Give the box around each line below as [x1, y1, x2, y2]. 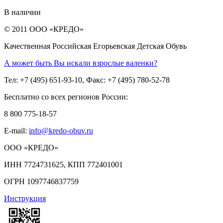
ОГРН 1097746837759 [4, 177, 79, 186]
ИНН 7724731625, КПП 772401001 [4, 160, 123, 169]
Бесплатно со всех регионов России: [4, 92, 128, 101]
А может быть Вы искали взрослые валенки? [4, 58, 157, 67]
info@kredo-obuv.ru [29, 126, 93, 135]
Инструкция [4, 194, 46, 203]
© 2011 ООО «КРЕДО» [4, 24, 84, 33]
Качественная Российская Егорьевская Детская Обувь [4, 41, 187, 50]
